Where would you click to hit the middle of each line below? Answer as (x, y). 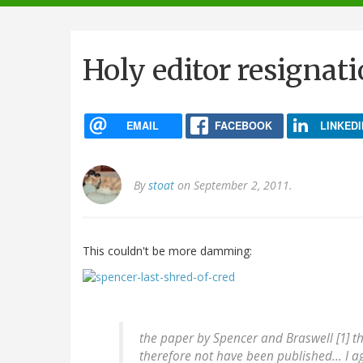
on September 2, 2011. (233, 186)
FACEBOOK (243, 125)
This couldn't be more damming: (167, 251)
